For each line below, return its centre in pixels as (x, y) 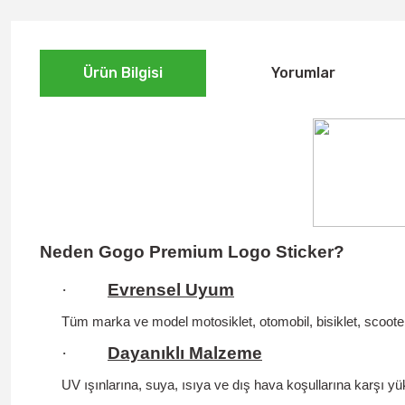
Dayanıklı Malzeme (185, 353)
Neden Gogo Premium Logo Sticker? (192, 251)
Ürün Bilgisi (123, 73)
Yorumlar (303, 73)
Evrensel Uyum (171, 289)
